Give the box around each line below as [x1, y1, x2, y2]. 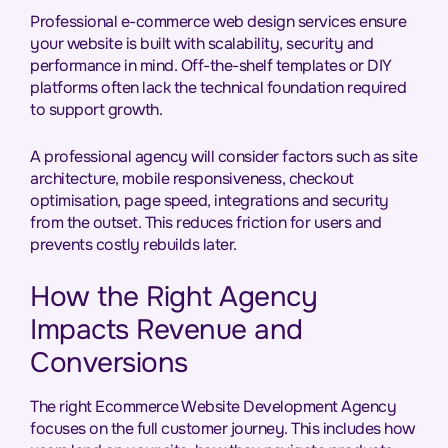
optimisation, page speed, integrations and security [30, 190, 389, 211]
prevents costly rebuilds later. [30, 234, 237, 255]
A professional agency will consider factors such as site [30, 146, 417, 167]
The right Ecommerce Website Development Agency [30, 396, 396, 417]
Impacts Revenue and [30, 312, 303, 348]
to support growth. [30, 99, 162, 120]
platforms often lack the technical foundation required [30, 77, 406, 98]
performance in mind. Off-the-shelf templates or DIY [30, 55, 392, 76]
